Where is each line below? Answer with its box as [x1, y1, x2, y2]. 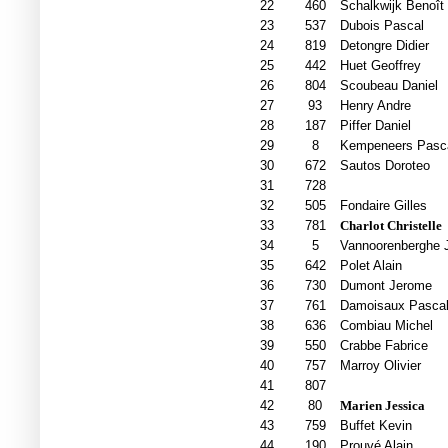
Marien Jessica [339, 398, 425, 414]
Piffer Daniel [339, 118, 411, 134]
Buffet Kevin [339, 418, 412, 434]
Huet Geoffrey [339, 58, 421, 74]
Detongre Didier [339, 38, 429, 54]
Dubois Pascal [339, 18, 424, 34]
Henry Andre [339, 98, 411, 114]
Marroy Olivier [339, 358, 421, 374]
